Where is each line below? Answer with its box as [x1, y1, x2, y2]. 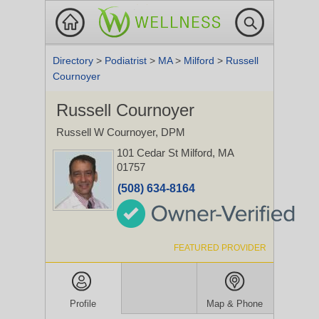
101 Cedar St [117, 147, 181, 159]
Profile [70, 298, 97, 309]
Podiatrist [105, 55, 150, 66]
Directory [53, 55, 96, 66]
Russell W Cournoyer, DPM [56, 126, 185, 138]
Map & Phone [206, 298, 263, 309]
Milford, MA [181, 147, 234, 159]
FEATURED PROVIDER [174, 243, 266, 253]
